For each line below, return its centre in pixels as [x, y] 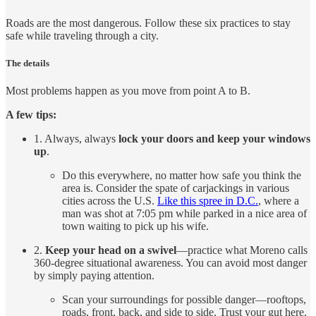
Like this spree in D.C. [208, 201]
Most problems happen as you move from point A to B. [128, 91]
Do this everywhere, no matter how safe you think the [182, 176]
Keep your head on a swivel [111, 250]
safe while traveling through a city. [82, 35]
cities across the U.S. [110, 201]
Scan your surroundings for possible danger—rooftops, [184, 300]
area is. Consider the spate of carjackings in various [176, 188]
